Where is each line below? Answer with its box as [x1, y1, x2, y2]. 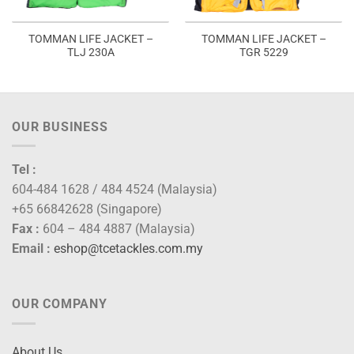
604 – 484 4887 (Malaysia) [40, 221, 195, 237]
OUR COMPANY [12, 296, 107, 312]
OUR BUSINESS [12, 119, 108, 134]
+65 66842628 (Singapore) [12, 201, 162, 217]
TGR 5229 [239, 45, 288, 58]
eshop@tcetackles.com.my [54, 241, 203, 257]
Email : [12, 241, 51, 257]
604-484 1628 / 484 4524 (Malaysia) [12, 182, 217, 198]
